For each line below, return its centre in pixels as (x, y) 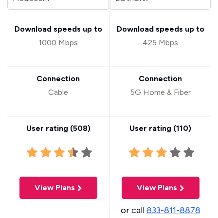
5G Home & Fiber (160, 92)
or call (133, 210)
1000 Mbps (58, 43)
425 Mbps (160, 43)
